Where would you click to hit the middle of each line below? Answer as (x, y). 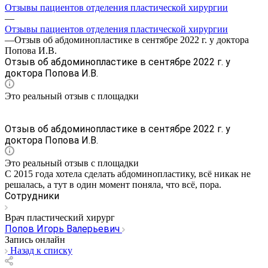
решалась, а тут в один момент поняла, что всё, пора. (113, 184)
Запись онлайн (35, 239)
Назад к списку (41, 250)
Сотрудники (32, 196)
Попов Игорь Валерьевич (63, 229)
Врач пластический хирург (60, 217)
